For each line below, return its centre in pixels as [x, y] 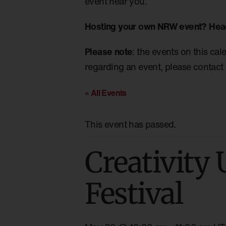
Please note [109, 51]
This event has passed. [130, 124]
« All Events [106, 92]
